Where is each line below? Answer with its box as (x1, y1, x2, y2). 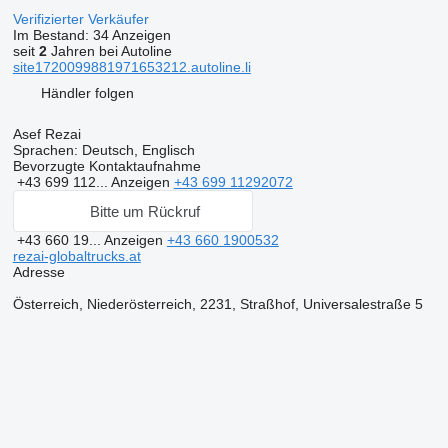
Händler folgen (40, 84, 134, 101)
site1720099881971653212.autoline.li (12, 59, 251, 75)
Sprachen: (12, 142, 78, 158)
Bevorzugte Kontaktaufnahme (12, 158, 201, 174)
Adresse (12, 264, 65, 280)
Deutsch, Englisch (77, 142, 195, 158)
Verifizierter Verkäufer (12, 11, 153, 27)
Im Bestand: (12, 27, 93, 43)
